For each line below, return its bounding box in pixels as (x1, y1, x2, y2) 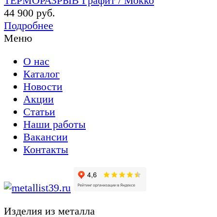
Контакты (23, 143, 68, 156)
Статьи (23, 106, 55, 118)
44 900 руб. (4, 6, 55, 19)
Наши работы (23, 118, 86, 131)
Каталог (23, 68, 60, 80)
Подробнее (4, 19, 53, 31)
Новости (23, 80, 62, 93)
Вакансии (23, 131, 68, 143)
